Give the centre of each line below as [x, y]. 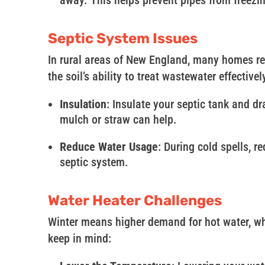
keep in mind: [79, 239]
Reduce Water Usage [109, 147]
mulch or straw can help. [118, 120]
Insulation [83, 104]
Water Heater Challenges [135, 201]
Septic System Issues [122, 39]
